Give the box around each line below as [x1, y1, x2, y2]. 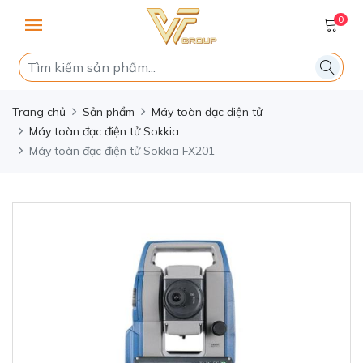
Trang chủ [12, 105, 66, 119]
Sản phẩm [83, 105, 135, 119]
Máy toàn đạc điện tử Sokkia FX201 [29, 143, 215, 158]
